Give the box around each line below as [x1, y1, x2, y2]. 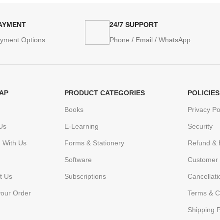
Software [64, 156, 92, 164]
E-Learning [64, 122, 99, 131]
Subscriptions [64, 172, 106, 181]
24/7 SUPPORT [110, 21, 158, 29]
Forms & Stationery [64, 139, 124, 147]
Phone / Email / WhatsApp [110, 36, 191, 44]
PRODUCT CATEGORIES [64, 89, 145, 97]
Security [188, 122, 213, 131]
